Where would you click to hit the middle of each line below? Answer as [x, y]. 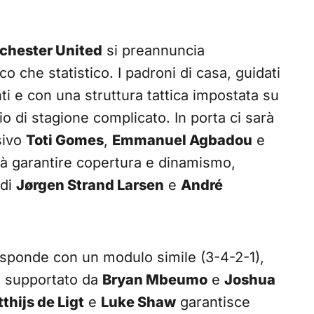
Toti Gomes [65, 141]
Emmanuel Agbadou [182, 141]
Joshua [250, 280]
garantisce [213, 302]
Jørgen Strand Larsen [90, 185]
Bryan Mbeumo [155, 280]
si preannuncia [153, 51]
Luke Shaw [138, 302]
